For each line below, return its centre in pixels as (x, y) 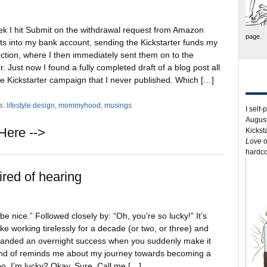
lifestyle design (31, 105)
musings (118, 105)
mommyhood (80, 105)
